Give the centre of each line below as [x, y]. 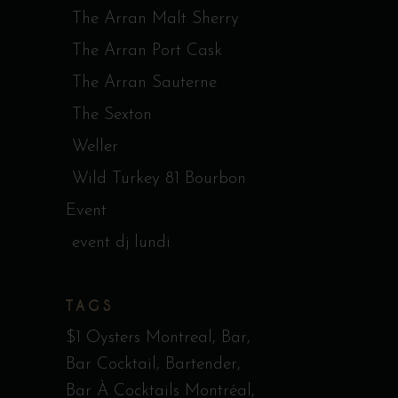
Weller [95, 147]
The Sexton [112, 115]
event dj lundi [121, 243]
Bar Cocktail [111, 365]
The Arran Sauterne [144, 83]
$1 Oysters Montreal [139, 338]
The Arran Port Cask [147, 51]
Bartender [201, 365]
